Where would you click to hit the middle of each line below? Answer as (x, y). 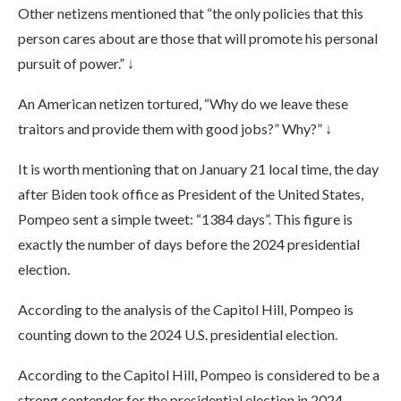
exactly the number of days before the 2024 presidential (189, 244)
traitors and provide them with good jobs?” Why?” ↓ (175, 128)
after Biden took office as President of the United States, (191, 194)
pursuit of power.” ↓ (76, 63)
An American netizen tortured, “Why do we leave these (183, 103)
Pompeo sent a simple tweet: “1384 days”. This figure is (185, 219)
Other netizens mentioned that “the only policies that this (191, 13)
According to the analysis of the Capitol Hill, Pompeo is (186, 309)
